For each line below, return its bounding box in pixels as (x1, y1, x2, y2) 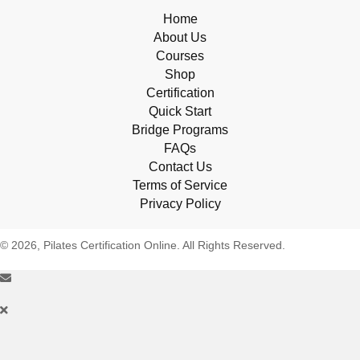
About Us (153, 31, 207, 45)
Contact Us (148, 160, 212, 174)
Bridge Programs (132, 123, 228, 137)
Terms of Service (133, 178, 227, 193)
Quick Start (149, 104, 211, 119)
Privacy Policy (139, 197, 221, 211)
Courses (156, 49, 204, 63)
